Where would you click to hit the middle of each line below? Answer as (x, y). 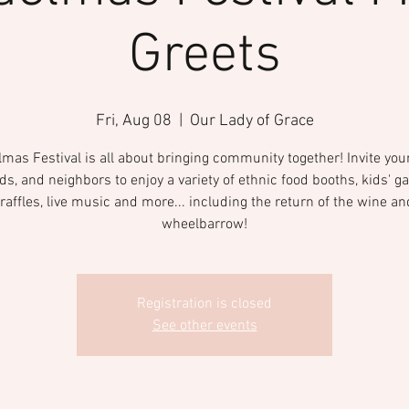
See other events (204, 326)
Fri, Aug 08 (133, 121)
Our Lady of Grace (252, 121)
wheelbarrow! (204, 225)
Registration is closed (204, 304)
